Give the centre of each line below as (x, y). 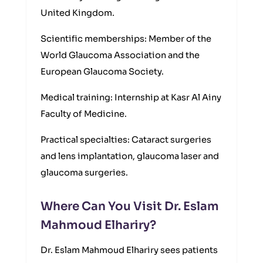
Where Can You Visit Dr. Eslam (130, 206)
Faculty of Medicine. (84, 114)
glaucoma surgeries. (84, 173)
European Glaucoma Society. (102, 72)
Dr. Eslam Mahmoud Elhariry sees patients (129, 250)
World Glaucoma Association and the (120, 55)
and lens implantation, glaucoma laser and (130, 156)
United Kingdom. (77, 13)
